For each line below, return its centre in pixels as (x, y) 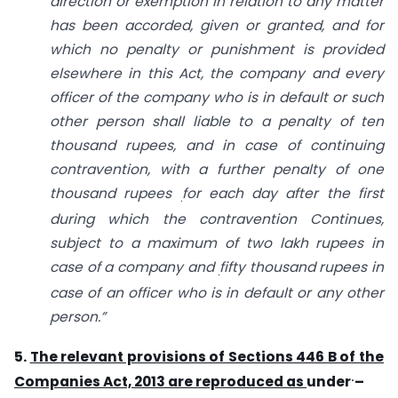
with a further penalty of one (271, 170)
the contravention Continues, (273, 219)
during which (106, 219)
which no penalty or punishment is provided (217, 50)
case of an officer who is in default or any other (217, 293)
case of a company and (134, 267)
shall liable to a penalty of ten (268, 122)
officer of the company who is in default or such (217, 98)
